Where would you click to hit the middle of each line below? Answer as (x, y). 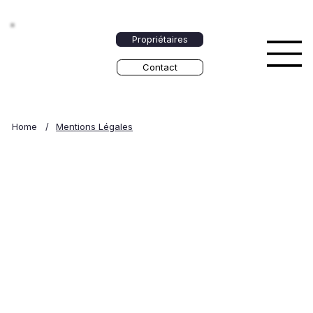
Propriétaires (160, 39)
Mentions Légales (95, 126)
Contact (160, 67)
